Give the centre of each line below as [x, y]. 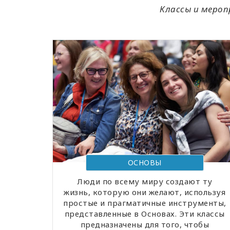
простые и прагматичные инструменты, [145, 203]
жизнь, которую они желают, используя [145, 192]
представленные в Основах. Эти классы [145, 214]
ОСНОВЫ [145, 163]
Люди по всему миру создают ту [145, 181]
